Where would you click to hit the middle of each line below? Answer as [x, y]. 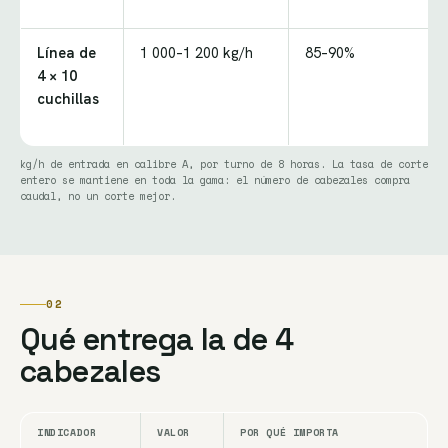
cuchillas [68, 99]
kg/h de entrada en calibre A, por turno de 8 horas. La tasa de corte [224, 163]
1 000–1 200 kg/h [196, 53]
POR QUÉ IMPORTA [289, 433]
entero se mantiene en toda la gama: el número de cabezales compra [215, 179]
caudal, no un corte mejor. [98, 195]
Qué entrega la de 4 [157, 340]
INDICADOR [67, 433]
